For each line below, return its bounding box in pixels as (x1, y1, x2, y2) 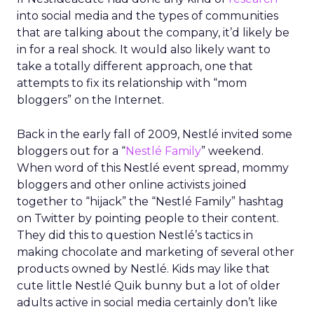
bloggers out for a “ (17, 144, 125, 158)
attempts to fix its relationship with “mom (17, 76, 247, 90)
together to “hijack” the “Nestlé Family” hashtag (17, 195, 284, 208)
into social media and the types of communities (17, 9, 278, 22)
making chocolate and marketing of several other (17, 245, 294, 259)
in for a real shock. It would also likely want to (17, 43, 271, 56)
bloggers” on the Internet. (17, 93, 164, 107)
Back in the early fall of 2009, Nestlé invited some (17, 128, 292, 141)
